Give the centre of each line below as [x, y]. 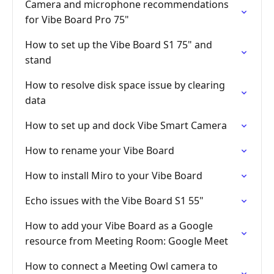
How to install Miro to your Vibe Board [114, 176]
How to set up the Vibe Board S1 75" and [119, 45]
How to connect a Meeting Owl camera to [121, 266]
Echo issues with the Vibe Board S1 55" [114, 201]
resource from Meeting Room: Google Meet [127, 241]
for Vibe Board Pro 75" [77, 20]
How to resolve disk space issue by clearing [125, 85]
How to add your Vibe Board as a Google [119, 226]
